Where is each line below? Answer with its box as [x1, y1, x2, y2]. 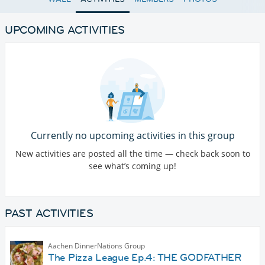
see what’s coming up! [89, 160, 176, 172]
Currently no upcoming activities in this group [30, 129, 235, 143]
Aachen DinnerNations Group [48, 241, 145, 251]
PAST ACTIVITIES [5, 206, 93, 221]
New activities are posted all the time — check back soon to [15, 148, 250, 160]
